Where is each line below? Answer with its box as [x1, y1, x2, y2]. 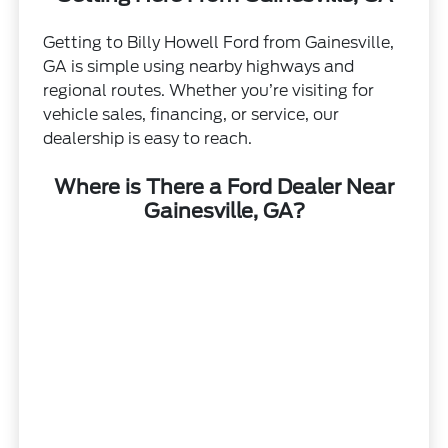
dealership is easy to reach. [43, 128, 253, 148]
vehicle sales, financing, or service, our [43, 104, 340, 124]
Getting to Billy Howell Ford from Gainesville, [43, 32, 395, 52]
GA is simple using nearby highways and [43, 56, 355, 76]
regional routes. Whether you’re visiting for [43, 80, 375, 100]
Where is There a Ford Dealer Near [54, 174, 394, 199]
